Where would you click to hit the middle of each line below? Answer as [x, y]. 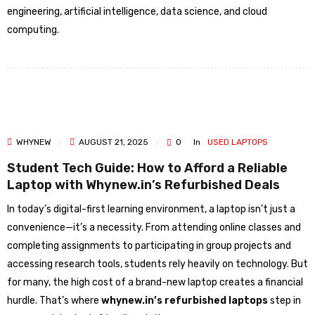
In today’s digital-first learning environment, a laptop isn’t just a [151, 209]
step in [284, 301]
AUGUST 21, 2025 [112, 142]
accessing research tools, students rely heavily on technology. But [157, 264]
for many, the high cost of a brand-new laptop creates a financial [155, 282]
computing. [33, 30]
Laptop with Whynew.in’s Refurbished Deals [143, 185]
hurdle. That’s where [54, 301]
